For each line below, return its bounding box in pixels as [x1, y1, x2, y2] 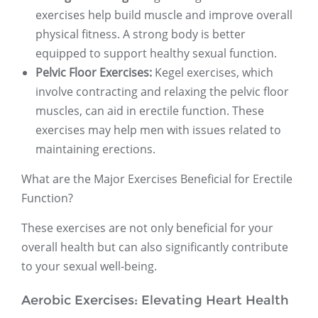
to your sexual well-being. [21, 258, 157, 275]
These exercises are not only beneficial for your [21, 220, 273, 236]
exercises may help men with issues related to [35, 122, 281, 138]
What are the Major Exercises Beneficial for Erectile [21, 171, 292, 187]
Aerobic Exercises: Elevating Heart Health [21, 292, 289, 309]
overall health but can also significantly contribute [21, 239, 288, 256]
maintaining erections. [35, 141, 155, 158]
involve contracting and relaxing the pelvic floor [35, 84, 289, 100]
